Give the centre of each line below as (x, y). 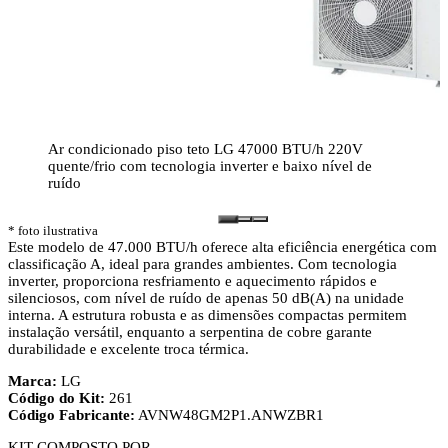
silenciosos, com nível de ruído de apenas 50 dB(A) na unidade (206, 297)
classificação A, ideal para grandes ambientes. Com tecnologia (202, 263)
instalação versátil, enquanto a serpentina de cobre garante (190, 331)
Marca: (32, 380)
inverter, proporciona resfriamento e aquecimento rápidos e (192, 280)
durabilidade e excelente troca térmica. (128, 348)
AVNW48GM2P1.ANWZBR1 (229, 414)
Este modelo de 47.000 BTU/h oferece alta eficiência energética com (222, 246)
